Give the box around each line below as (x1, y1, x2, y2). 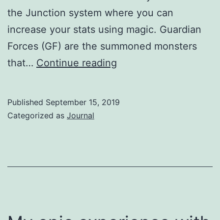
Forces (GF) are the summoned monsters (7, 40, 197, 53)
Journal (67, 110, 94, 121)
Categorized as (7, 110, 67, 121)
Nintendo (116, 140, 159, 152)
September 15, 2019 (46, 97, 120, 108)
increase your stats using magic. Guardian (7, 24, 201, 36)
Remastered (116, 107, 172, 119)
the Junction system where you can (7, 7, 173, 19)
